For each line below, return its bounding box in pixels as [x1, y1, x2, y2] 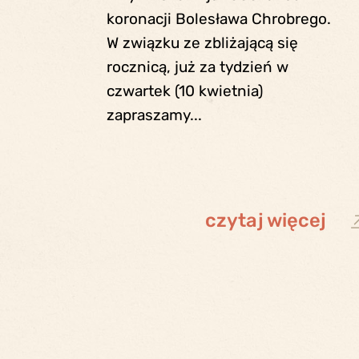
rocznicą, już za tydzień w [106, 58, 288, 77]
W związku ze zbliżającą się [106, 34, 298, 53]
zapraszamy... [106, 106, 202, 125]
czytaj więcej [204, 209, 326, 232]
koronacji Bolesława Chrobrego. [106, 10, 331, 29]
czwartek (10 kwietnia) [106, 82, 263, 101]
